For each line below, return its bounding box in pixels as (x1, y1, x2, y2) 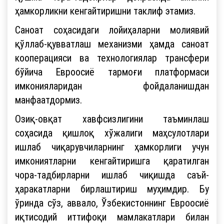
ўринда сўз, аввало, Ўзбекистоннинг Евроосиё (15, 196, 209, 209)
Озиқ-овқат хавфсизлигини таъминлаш (15, 112, 209, 125)
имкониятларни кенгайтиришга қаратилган (15, 154, 209, 167)
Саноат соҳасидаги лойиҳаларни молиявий (15, 23, 209, 36)
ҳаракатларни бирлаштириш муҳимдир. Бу (15, 182, 209, 195)
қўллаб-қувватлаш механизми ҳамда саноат (15, 37, 209, 50)
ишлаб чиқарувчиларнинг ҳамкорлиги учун (15, 140, 209, 153)
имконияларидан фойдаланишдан (15, 79, 209, 92)
